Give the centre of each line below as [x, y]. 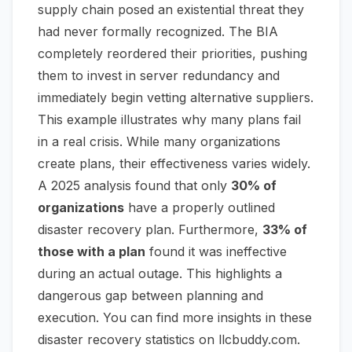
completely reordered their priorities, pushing [172, 54]
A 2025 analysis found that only [134, 186]
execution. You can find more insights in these [175, 318]
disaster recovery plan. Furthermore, [150, 230]
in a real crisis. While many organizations [159, 142]
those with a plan [92, 252]
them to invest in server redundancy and [159, 76]
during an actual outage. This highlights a [160, 274]
